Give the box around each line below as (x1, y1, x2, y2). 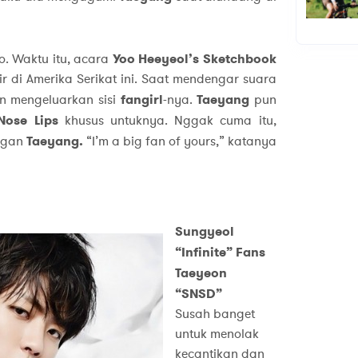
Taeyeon (174, 265, 227, 282)
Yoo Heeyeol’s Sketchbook (112, 50, 276, 68)
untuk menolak (174, 325, 259, 344)
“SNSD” (174, 285, 222, 303)
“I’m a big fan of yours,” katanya (82, 133, 276, 151)
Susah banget (174, 305, 255, 324)
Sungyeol (174, 223, 234, 241)
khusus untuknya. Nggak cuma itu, (58, 112, 276, 130)
